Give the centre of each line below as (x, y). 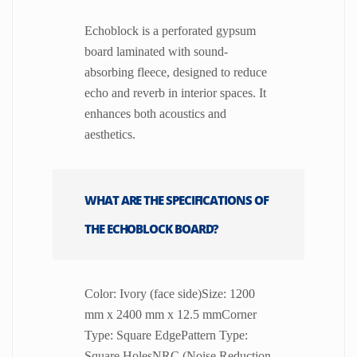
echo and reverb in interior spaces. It (175, 92)
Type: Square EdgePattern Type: (166, 335)
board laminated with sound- (156, 51)
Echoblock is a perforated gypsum (170, 30)
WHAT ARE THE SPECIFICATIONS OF (177, 200)
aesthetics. (110, 134)
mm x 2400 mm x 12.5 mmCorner (171, 314)
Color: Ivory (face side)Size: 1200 (170, 293)
